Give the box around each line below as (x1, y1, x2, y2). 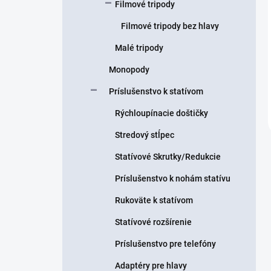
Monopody (109, 65, 149, 74)
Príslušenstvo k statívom (109, 87, 203, 96)
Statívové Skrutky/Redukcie (115, 152, 221, 162)
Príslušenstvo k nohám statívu (115, 174, 230, 183)
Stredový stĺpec (115, 130, 174, 140)
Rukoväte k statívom (115, 195, 193, 205)
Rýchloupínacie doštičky (115, 108, 208, 118)
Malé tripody (115, 43, 163, 53)
